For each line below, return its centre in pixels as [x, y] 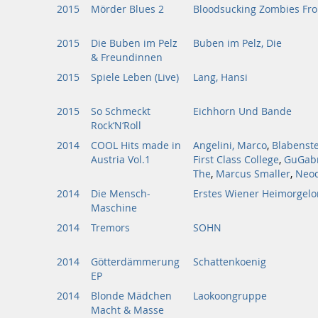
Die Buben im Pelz [134, 43]
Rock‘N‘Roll [116, 126]
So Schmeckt [121, 111]
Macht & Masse [127, 310]
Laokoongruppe [230, 296]
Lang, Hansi [220, 77]
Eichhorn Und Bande [242, 111]
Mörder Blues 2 [127, 9]
